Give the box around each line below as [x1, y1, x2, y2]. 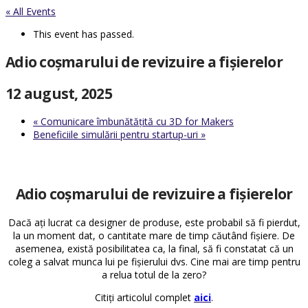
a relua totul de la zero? [102, 267, 206, 281]
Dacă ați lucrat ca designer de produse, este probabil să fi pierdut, [8, 215, 300, 229]
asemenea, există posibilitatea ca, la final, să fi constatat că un [14, 241, 294, 255]
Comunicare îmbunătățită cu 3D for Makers [38, 115, 234, 129]
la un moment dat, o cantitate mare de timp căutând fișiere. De [13, 228, 295, 242]
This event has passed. [33, 27, 134, 41]
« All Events [5, 5, 56, 18]
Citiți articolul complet [95, 290, 194, 304]
